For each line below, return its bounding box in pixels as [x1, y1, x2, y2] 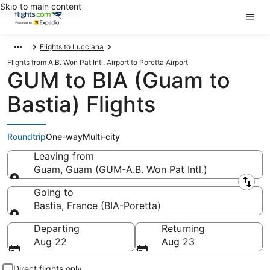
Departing [34, 222, 80, 234]
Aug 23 [162, 236, 195, 248]
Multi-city [83, 131, 120, 142]
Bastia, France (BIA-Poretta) [34, 199, 161, 212]
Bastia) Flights [7, 91, 155, 118]
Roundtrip [7, 131, 46, 142]
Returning [162, 222, 205, 234]
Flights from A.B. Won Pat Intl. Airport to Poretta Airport [7, 58, 188, 67]
